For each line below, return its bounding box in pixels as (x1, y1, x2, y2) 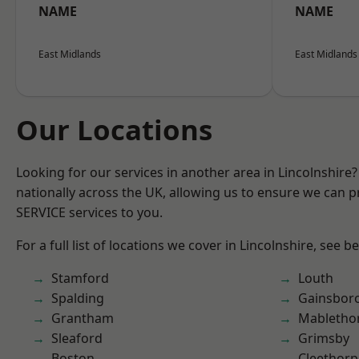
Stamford (51, 269, 109, 287)
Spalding (51, 289, 104, 307)
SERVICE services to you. (16, 204, 163, 221)
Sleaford (51, 329, 103, 347)
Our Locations (16, 111, 212, 148)
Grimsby (298, 329, 349, 347)
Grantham (51, 309, 114, 327)
